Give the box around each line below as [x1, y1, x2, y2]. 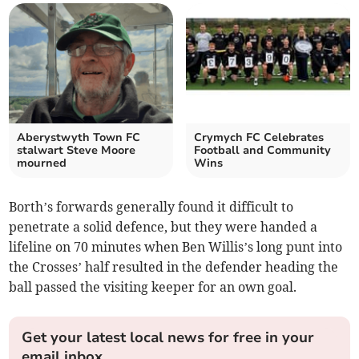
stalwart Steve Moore [17, 143, 136, 159]
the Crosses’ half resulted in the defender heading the [9, 259, 339, 276]
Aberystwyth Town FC [17, 130, 141, 146]
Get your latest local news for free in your [22, 328, 315, 348]
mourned [17, 155, 67, 171]
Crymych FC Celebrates [194, 130, 324, 146]
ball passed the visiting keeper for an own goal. [9, 279, 297, 296]
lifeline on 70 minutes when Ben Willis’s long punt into [9, 239, 343, 256]
